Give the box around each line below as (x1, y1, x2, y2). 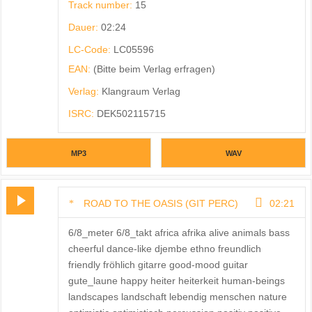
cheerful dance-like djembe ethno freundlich (68, 242, 261, 254)
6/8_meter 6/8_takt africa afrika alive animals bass (68, 226, 290, 238)
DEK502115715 (96, 108, 166, 120)
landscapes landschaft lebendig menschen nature (68, 290, 287, 302)
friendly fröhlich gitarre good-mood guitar (68, 258, 248, 270)
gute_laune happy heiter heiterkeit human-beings (68, 274, 285, 286)
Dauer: (68, 22, 101, 33)
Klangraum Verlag (101, 86, 180, 97)
